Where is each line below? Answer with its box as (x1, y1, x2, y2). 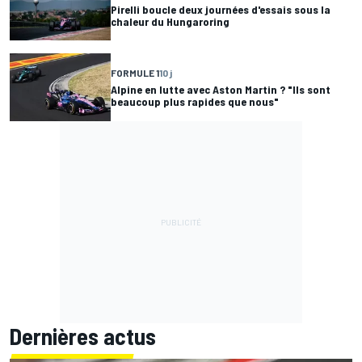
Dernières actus (10, 322, 156, 350)
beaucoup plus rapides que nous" (111, 95, 279, 109)
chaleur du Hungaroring (111, 14, 229, 28)
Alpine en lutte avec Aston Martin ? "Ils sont (111, 82, 330, 97)
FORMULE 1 (111, 67, 159, 79)
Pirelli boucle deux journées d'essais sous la (111, 2, 330, 16)
